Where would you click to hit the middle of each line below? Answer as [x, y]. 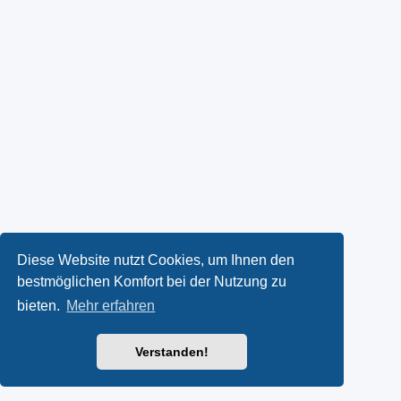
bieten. [41, 306]
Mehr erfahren [111, 306]
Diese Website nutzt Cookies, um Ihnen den [156, 260]
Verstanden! [172, 352]
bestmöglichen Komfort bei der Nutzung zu [152, 281]
